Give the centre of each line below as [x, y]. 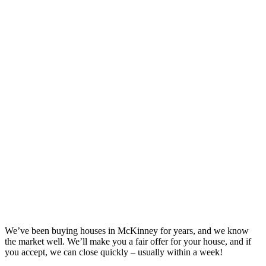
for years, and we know [203, 230]
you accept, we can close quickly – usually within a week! [114, 252]
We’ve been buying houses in [61, 230]
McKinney [138, 230]
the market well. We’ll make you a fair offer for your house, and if [128, 241]
